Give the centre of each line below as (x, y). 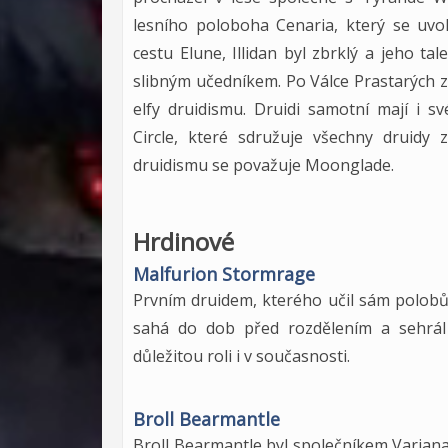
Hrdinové (183, 241)
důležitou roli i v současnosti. (241, 356)
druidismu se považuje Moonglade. (263, 165)
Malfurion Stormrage (224, 274)
